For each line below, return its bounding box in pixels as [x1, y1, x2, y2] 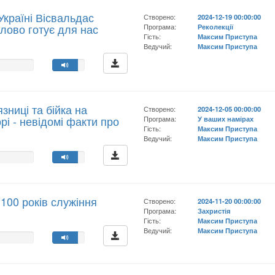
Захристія [198, 206, 231, 215]
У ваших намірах [198, 114, 254, 123]
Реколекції [198, 21, 234, 31]
